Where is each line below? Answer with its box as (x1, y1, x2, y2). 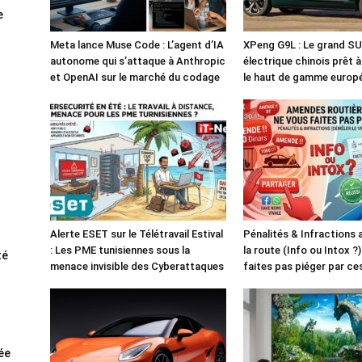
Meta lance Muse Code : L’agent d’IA (50, 38, 224, 51)
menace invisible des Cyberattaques (50, 259, 224, 272)
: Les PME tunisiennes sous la (50, 243, 190, 256)
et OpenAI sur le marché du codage (50, 70, 220, 83)
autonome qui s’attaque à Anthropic (50, 54, 225, 67)
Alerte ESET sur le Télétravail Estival (50, 227, 223, 240)
